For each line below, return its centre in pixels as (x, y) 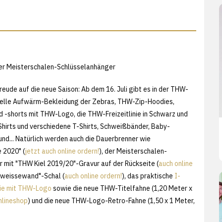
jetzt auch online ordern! (62, 151)
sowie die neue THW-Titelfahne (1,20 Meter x (122, 188)
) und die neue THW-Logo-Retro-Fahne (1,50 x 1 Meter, (111, 200)
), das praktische (148, 176)
